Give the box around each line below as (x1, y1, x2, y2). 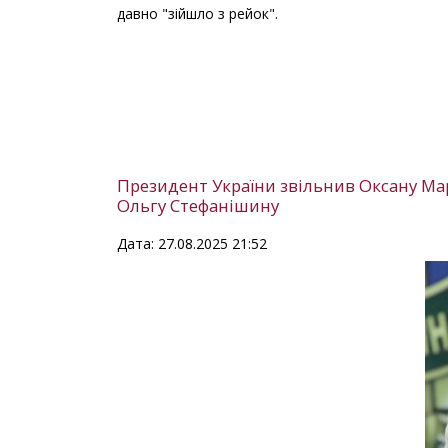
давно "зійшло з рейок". (117, 4, 290, 24)
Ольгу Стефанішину (117, 194, 279, 218)
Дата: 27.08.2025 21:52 (117, 234, 267, 254)
